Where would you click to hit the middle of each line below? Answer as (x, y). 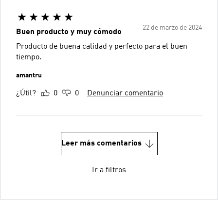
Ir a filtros (109, 170)
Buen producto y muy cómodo (69, 32)
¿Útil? (26, 93)
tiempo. (29, 57)
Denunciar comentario (125, 93)
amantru (29, 75)
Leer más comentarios (101, 143)
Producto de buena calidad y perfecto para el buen (102, 46)
